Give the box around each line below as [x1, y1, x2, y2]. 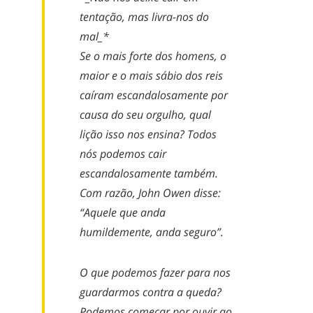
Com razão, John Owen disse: [80, 185, 221, 201]
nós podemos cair [80, 146, 166, 161]
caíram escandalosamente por [80, 87, 228, 103]
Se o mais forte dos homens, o [80, 48, 226, 64]
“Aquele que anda [80, 205, 166, 220]
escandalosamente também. [80, 166, 218, 181]
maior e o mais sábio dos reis [80, 68, 223, 83]
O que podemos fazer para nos [80, 265, 231, 280]
